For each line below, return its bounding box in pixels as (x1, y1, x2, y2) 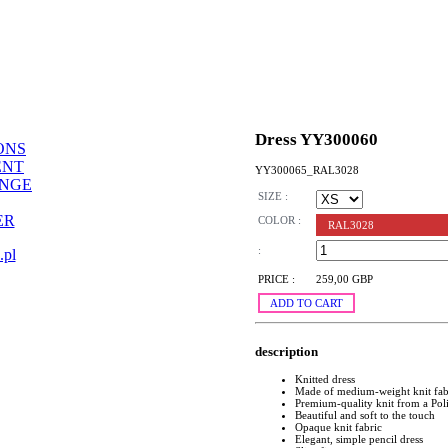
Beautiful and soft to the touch (295, 408, 435, 421)
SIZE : (258, 190, 288, 203)
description (255, 343, 318, 359)
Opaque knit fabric (295, 420, 382, 433)
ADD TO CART (270, 297, 343, 310)
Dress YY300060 (255, 129, 378, 149)
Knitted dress (295, 372, 355, 385)
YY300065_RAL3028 (255, 163, 359, 176)
